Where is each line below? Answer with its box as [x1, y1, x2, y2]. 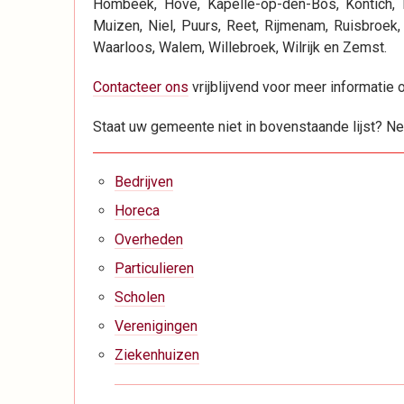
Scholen [115, 288, 165, 306]
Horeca [115, 201, 160, 219]
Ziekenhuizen [115, 345, 199, 363]
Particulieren [115, 259, 194, 277]
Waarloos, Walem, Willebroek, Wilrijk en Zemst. [93, 38, 387, 56]
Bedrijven [115, 172, 173, 190]
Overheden [115, 230, 183, 248]
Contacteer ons [93, 78, 188, 96]
